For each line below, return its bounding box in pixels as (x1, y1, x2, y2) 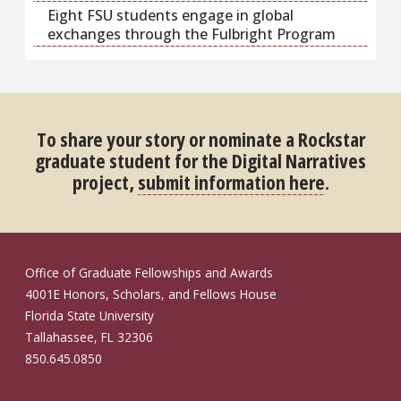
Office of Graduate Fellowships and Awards (25, 263, 273, 281)
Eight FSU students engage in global (47, 4, 294, 25)
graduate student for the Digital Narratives (35, 146, 366, 174)
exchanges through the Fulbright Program (47, 23, 336, 44)
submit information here (137, 167, 325, 195)
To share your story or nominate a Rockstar (36, 124, 365, 152)
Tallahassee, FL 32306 (25, 328, 153, 346)
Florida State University (25, 306, 154, 324)
